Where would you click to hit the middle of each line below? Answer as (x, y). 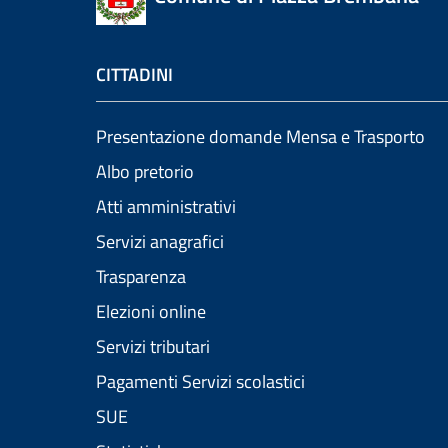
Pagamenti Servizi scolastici (200, 382)
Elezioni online (151, 312)
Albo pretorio (145, 172)
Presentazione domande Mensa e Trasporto (260, 137)
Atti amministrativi (166, 207)
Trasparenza (141, 277)
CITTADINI (134, 75)
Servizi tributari (153, 347)
